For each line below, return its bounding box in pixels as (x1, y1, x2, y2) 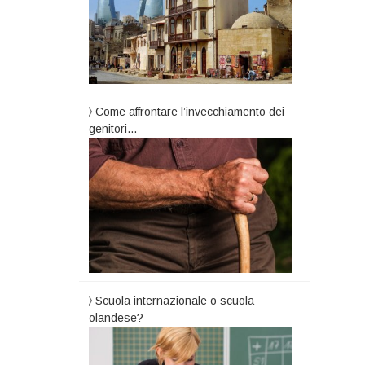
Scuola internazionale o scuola (95, 294, 255, 308)
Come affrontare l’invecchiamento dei (95, 104, 285, 118)
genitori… (89, 121, 139, 135)
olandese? (89, 311, 144, 325)
